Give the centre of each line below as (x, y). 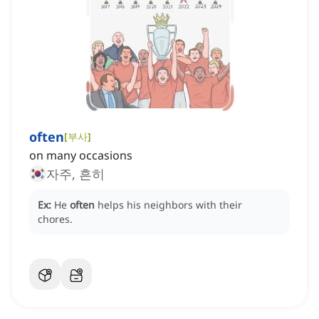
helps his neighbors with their (170, 205)
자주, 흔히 (75, 174)
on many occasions (81, 156)
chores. (55, 219)
